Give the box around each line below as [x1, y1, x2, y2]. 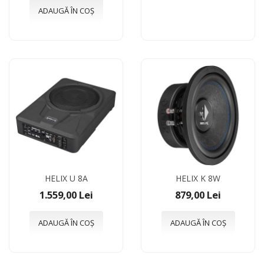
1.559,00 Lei [39, 187, 93, 202]
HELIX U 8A [44, 172, 88, 184]
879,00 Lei [175, 187, 221, 202]
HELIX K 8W [176, 172, 220, 184]
